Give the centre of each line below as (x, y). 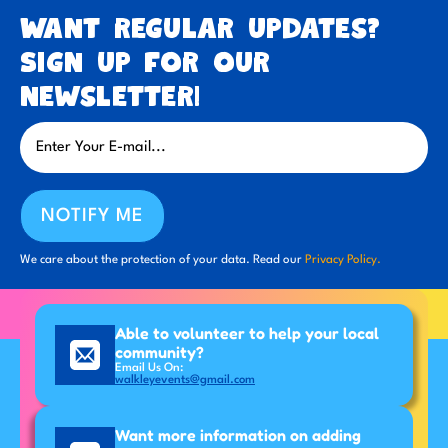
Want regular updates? (200, 28)
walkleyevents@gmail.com (185, 379)
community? (159, 351)
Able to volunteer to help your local (247, 332)
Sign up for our (145, 62)
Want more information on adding (238, 434)
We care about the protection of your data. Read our (162, 259)
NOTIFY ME (92, 215)
